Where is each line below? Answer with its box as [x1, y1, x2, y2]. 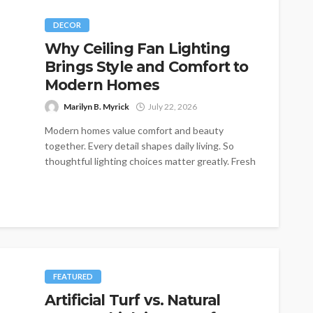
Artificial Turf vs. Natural [45, 291, 221, 310]
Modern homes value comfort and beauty [45, 124, 224, 137]
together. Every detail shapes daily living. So [45, 140, 234, 152]
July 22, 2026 [148, 101, 197, 112]
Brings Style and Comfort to [45, 58, 249, 76]
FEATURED [53, 272, 93, 282]
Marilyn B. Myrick [64, 101, 129, 112]
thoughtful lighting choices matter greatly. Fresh [45, 155, 256, 168]
